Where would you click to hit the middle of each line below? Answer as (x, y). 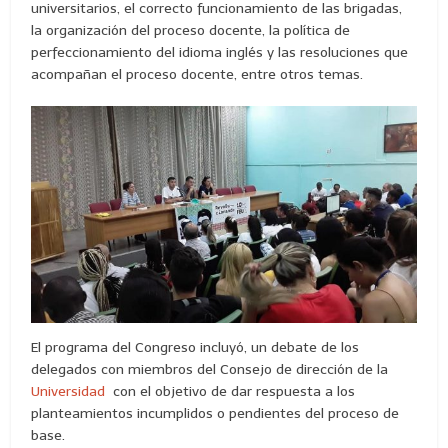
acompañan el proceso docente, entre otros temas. (197, 74)
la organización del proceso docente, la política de (191, 30)
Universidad (70, 391)
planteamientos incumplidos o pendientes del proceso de (215, 413)
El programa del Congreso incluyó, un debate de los (195, 347)
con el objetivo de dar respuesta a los (232, 391)
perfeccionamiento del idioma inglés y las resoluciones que (220, 52)
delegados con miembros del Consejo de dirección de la (210, 369)
